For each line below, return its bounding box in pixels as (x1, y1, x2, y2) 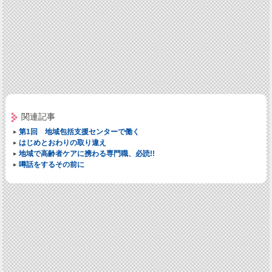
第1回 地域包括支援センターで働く (18, 127, 140, 137)
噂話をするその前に (18, 160, 84, 169)
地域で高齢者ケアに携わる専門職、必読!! (18, 149, 155, 158)
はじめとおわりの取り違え (18, 138, 106, 148)
